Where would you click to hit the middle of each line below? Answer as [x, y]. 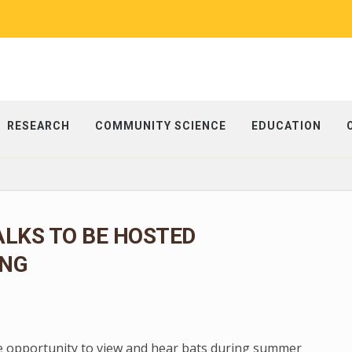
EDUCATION [286, 126]
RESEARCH [38, 126]
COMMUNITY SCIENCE [161, 126]
